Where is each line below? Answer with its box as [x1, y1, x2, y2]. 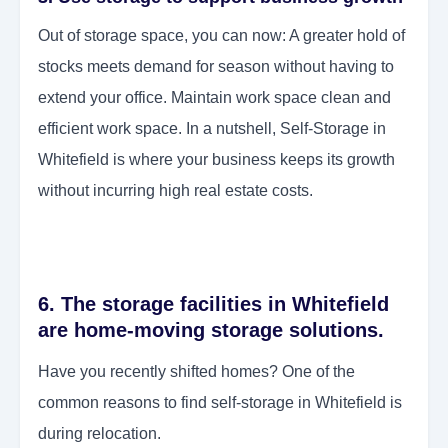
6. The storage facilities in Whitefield [38, 293, 389, 316]
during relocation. [38, 425, 161, 443]
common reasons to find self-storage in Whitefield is [38, 394, 402, 412]
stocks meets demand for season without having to [38, 58, 394, 76]
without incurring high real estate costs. [38, 182, 313, 200]
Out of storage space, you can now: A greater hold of [38, 27, 405, 45]
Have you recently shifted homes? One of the [38, 363, 355, 381]
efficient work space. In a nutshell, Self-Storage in [38, 120, 386, 138]
